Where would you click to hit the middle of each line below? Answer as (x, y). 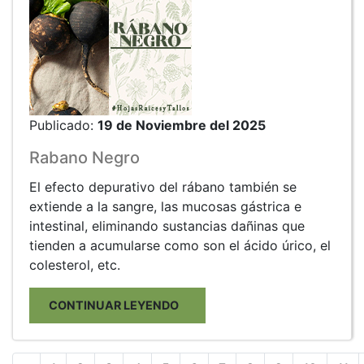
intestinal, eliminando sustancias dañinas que (167, 225)
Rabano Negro (84, 157)
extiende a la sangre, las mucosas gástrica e (165, 206)
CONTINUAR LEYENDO (117, 305)
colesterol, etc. (75, 264)
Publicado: (63, 125)
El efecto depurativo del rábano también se (163, 186)
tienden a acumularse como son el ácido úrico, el (180, 245)
